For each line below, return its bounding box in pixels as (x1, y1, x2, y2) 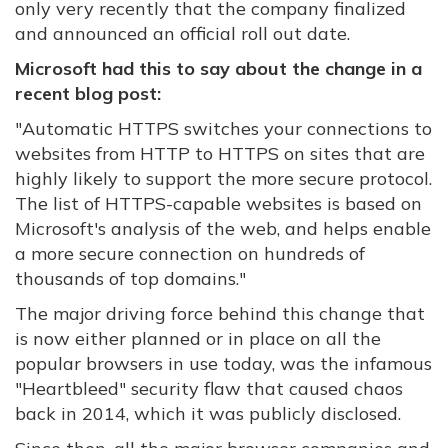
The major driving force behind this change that (15, 302, 425, 325)
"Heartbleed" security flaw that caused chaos (15, 377, 403, 400)
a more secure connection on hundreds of (15, 242, 365, 265)
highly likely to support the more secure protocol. (15, 167, 432, 190)
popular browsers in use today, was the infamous (15, 352, 432, 375)
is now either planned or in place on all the (15, 327, 381, 350)
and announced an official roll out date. (15, 22, 350, 45)
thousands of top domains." (15, 267, 246, 290)
